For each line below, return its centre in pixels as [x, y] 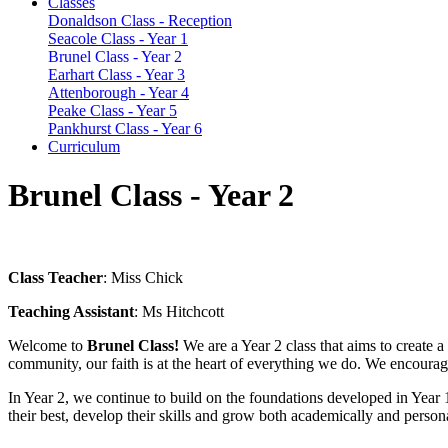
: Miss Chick [143, 278]
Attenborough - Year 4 [118, 92]
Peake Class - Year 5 [112, 110]
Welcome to [47, 346]
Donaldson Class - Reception [140, 20]
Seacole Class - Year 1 [118, 38]
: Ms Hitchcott [181, 312]
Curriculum [84, 146]
